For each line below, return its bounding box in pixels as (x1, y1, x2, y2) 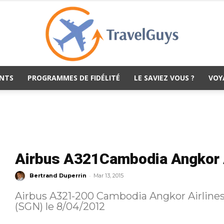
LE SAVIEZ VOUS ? (134, 73, 194, 82)
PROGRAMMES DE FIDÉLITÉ (27, 73, 120, 82)
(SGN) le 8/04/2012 (14, 200, 105, 212)
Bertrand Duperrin (29, 171, 86, 179)
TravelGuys (111, 90, 148, 99)
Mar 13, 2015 (93, 171, 123, 179)
